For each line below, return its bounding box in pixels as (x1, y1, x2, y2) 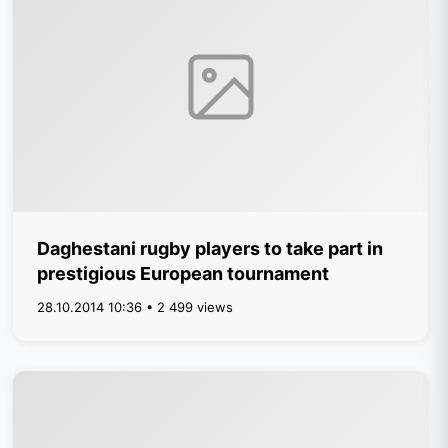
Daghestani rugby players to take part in (37, 238, 384, 259)
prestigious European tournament (37, 263, 330, 284)
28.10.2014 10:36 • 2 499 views (37, 299, 234, 315)
